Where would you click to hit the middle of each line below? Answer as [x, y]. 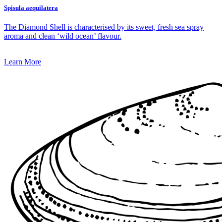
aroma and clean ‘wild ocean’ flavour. [63, 36]
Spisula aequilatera [31, 8]
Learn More [23, 62]
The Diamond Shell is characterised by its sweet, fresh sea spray [104, 27]
